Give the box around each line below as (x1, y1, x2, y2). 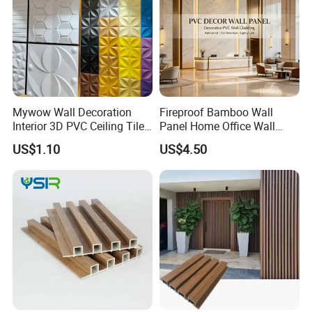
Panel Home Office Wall (159, 118, 275, 134)
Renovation (159, 132, 215, 148)
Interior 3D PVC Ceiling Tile (13, 118, 145, 134)
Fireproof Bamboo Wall (159, 104, 273, 120)
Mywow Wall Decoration (13, 104, 132, 120)
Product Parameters (19, 65, 108, 79)
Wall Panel (13, 132, 65, 148)
